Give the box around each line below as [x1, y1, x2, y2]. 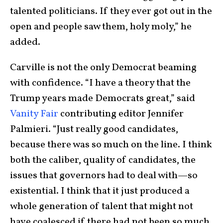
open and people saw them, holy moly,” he [10, 19, 192, 34]
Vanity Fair [10, 107, 58, 121]
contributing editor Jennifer [58, 107, 184, 121]
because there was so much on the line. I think [10, 137, 212, 152]
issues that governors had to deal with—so [10, 168, 198, 183]
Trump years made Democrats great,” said [10, 91, 195, 106]
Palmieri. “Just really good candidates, [10, 122, 178, 136]
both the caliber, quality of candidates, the [10, 153, 196, 167]
